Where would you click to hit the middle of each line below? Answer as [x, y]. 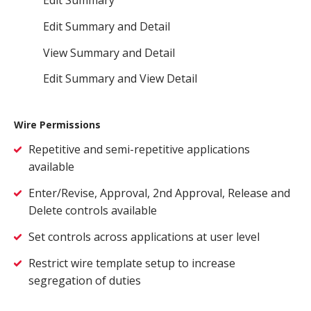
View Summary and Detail [109, 52]
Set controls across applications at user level [144, 236]
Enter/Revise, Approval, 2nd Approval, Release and [159, 193]
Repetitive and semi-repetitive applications [139, 150]
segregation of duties [85, 280]
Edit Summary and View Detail [120, 79]
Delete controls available [93, 210]
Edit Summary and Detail [108, 26]
